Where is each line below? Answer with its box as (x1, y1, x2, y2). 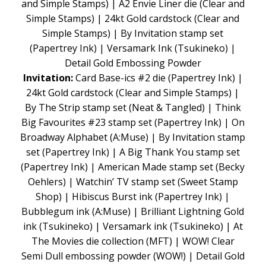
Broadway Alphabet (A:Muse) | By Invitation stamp (20, 130, 246, 144)
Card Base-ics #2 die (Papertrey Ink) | (72, 71, 243, 84)
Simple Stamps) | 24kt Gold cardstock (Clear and (26, 11, 240, 25)
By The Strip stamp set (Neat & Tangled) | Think (24, 100, 241, 114)
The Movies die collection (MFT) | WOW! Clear (31, 234, 235, 248)
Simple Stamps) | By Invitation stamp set (42, 26, 224, 40)
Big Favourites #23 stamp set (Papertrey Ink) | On (21, 115, 245, 129)
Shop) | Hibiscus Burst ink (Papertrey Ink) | (36, 189, 230, 203)
